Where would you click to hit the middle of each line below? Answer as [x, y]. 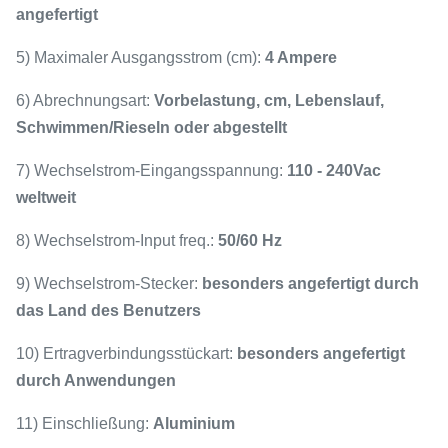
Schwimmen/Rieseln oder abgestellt [151, 127]
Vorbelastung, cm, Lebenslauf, [269, 100]
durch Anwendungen [96, 380]
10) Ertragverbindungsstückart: [126, 353]
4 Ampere [301, 57]
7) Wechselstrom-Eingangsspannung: [151, 170]
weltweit [46, 197]
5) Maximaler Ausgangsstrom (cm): [140, 57]
